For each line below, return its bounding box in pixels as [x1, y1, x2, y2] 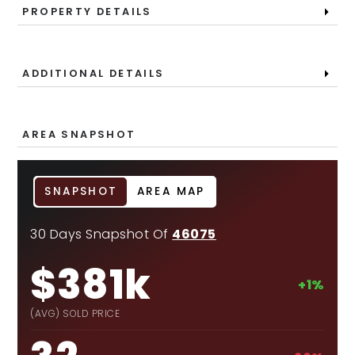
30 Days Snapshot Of [30, 225, 173, 243]
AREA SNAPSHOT [22, 128, 136, 141]
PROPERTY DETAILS [22, 5, 152, 18]
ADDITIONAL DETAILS [22, 67, 165, 80]
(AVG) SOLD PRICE [30, 307, 120, 320]
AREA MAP [136, 184, 205, 199]
